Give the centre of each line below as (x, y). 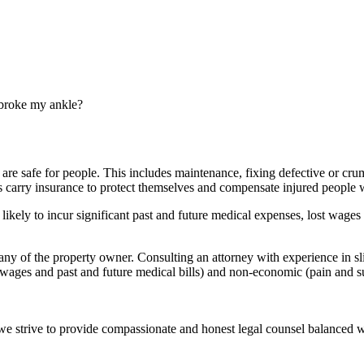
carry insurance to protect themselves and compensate (143, 187)
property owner (92, 257)
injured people (319, 187)
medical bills (168, 272)
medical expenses (256, 215)
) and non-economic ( (255, 272)
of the (35, 257)
